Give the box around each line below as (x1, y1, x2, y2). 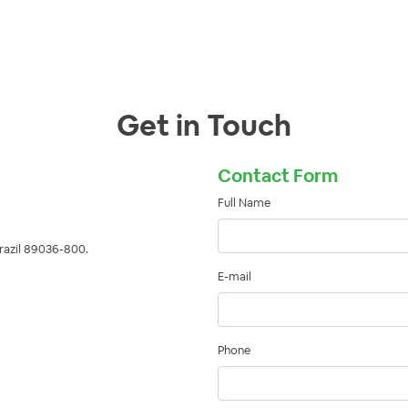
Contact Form (218, 164, 338, 189)
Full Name (218, 195, 270, 211)
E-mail (218, 269, 251, 285)
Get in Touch (117, 107, 291, 145)
